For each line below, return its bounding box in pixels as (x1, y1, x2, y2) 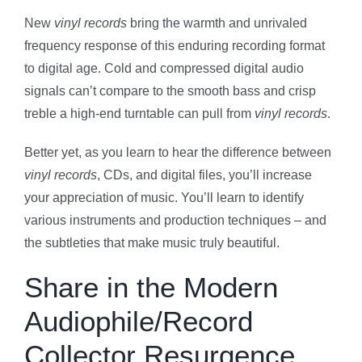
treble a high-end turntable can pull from (24, 106, 255, 120)
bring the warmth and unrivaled (127, 15, 307, 30)
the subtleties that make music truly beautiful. (24, 235, 280, 250)
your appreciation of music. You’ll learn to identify (24, 190, 304, 204)
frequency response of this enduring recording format (24, 38, 325, 53)
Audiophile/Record (24, 305, 253, 337)
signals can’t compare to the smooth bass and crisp (24, 83, 316, 98)
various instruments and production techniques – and (24, 213, 326, 227)
